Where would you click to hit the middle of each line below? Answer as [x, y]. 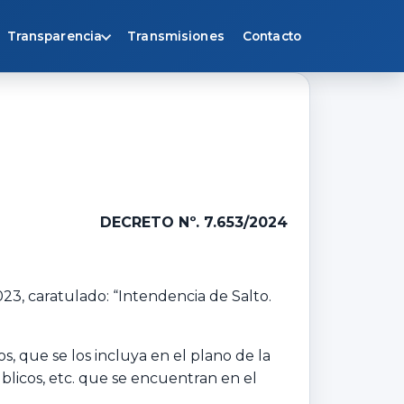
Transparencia [55, 36]
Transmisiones [176, 36]
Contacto [271, 36]
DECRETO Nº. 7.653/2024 [194, 222]
